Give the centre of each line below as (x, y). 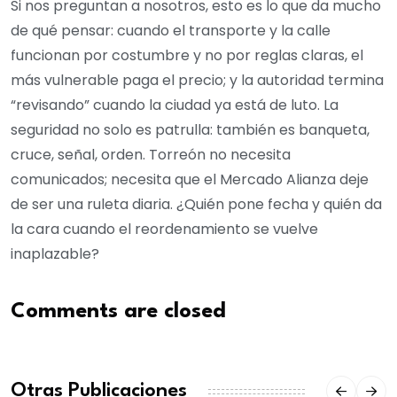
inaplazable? (55, 253)
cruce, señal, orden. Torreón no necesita (151, 154)
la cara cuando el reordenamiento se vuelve (164, 229)
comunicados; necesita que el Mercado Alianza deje (190, 179)
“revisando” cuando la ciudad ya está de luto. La (175, 105)
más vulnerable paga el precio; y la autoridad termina (197, 80)
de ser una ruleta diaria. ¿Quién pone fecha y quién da (196, 204)
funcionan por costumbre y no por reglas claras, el (187, 55)
